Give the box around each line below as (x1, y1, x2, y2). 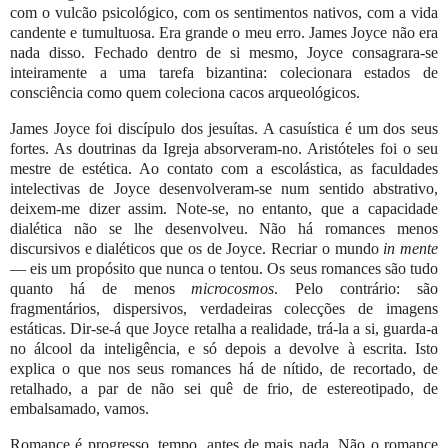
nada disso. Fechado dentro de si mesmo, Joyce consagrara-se (10, 44, 438, 62)
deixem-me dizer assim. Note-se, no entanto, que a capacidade (10, 199, 438, 217)
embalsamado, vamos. (10, 399, 149, 417)
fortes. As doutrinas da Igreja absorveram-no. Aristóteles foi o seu (10, 139, 438, 157)
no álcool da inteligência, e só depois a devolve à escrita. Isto (10, 339, 438, 357)
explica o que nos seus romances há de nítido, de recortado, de (10, 359, 438, 377)
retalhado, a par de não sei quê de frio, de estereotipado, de (10, 379, 438, 397)
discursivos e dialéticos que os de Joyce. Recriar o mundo (10, 239, 384, 257)
